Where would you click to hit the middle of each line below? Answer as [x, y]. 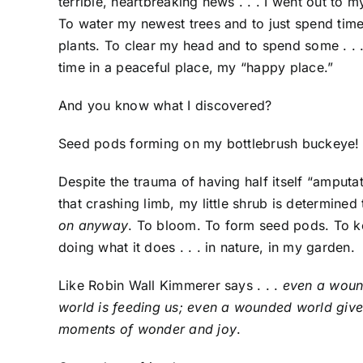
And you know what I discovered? [165, 106]
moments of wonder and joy [148, 329]
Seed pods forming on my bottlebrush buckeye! [209, 144]
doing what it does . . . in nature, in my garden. [207, 248]
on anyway [94, 226]
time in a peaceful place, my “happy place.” [196, 68]
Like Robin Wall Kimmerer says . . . [171, 286]
